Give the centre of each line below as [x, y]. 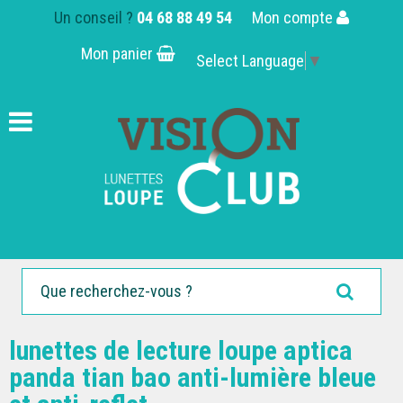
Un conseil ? [95, 18]
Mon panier [118, 54]
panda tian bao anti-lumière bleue [193, 377]
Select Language [250, 61]
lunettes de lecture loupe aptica [181, 350]
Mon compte [294, 18]
